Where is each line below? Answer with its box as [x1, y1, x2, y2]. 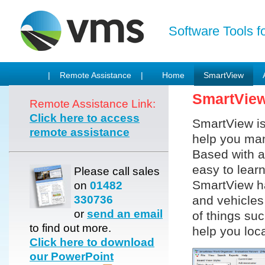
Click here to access [30, 112, 140, 124]
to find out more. [30, 222, 111, 234]
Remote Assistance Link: [30, 98, 156, 110]
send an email [87, 208, 163, 220]
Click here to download [30, 236, 154, 248]
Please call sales [74, 165, 160, 177]
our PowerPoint [30, 250, 114, 263]
